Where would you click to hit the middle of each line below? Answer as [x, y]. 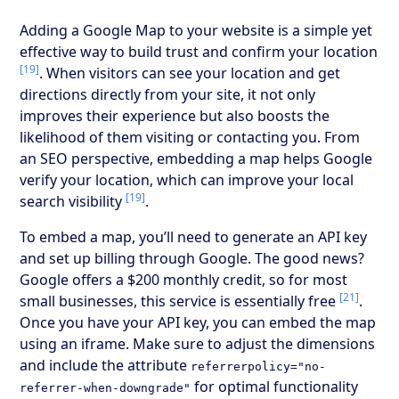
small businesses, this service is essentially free [180, 301]
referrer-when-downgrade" [106, 387]
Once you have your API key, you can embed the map [198, 322]
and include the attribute [106, 365]
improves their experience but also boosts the [175, 115]
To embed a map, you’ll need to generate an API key [194, 236]
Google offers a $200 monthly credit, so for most [184, 279]
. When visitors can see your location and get [190, 73]
